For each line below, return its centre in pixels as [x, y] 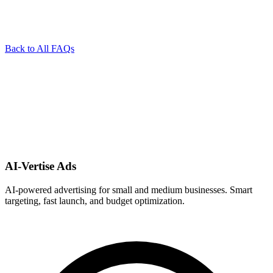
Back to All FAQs [40, 49]
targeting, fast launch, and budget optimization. [95, 200]
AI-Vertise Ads [41, 166]
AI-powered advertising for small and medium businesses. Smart [129, 190]
